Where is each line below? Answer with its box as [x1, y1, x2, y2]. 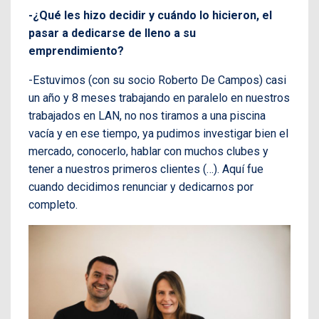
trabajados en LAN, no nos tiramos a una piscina [28, 109, 266, 123]
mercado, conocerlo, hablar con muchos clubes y [28, 145, 268, 159]
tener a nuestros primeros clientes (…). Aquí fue [28, 162, 263, 177]
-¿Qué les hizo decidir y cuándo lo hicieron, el [28, 9, 272, 23]
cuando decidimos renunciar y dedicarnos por [28, 180, 253, 194]
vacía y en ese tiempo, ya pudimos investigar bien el [28, 127, 288, 141]
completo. [28, 198, 78, 212]
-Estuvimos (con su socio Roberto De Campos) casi [28, 73, 286, 88]
